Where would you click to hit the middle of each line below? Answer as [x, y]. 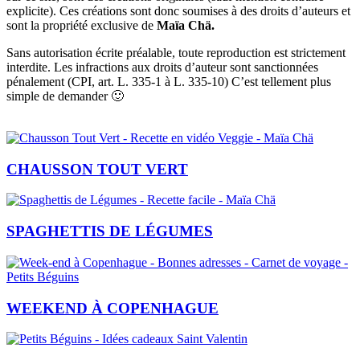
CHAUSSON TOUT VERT [97, 169]
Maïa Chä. [186, 26]
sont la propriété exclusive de [82, 26]
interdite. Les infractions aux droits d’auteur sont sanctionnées [162, 67]
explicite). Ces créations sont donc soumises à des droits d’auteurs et [178, 11]
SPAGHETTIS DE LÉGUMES [110, 231]
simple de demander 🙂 [65, 96]
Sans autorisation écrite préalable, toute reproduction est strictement [176, 53]
